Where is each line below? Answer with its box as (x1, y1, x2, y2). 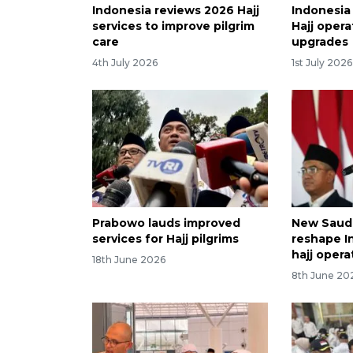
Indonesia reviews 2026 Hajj (92, 3, 259, 18)
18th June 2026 (92, 253, 165, 266)
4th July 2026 (92, 57, 158, 69)
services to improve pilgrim (92, 19, 255, 34)
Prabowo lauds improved (92, 216, 240, 231)
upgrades (292, 35, 349, 50)
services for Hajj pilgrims (92, 232, 239, 247)
